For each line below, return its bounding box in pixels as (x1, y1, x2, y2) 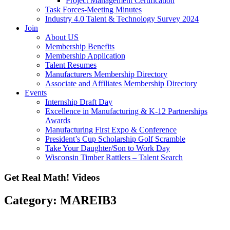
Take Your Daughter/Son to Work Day (45, 144, 170, 152)
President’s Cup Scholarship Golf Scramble (45, 135, 185, 143)
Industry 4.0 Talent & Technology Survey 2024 (45, 14, 199, 23)
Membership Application (45, 51, 125, 60)
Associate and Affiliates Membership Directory (45, 79, 197, 88)
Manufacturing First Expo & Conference (45, 125, 177, 134)
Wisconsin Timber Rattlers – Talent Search (45, 153, 183, 162)
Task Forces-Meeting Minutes (45, 5, 142, 14)
